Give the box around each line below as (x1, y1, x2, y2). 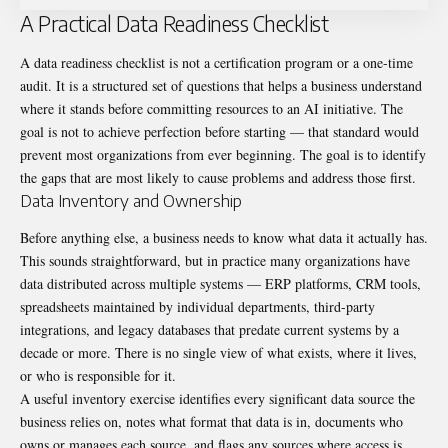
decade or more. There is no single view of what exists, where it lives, (20, 343, 417, 363)
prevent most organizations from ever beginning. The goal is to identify (20, 144, 426, 164)
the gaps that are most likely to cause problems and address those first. (20, 167, 416, 187)
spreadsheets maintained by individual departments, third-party (20, 297, 375, 317)
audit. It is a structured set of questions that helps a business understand (20, 75, 422, 95)
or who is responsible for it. (20, 366, 176, 386)
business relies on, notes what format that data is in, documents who (20, 412, 403, 432)
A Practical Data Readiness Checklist (20, 9, 328, 37)
